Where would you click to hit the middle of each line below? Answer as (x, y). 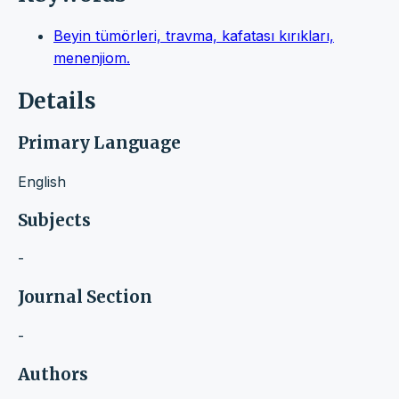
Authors (53, 374)
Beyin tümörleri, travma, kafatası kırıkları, (194, 36)
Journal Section (85, 297)
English (42, 181)
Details (57, 102)
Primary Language (99, 143)
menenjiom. (92, 58)
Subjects (54, 220)
